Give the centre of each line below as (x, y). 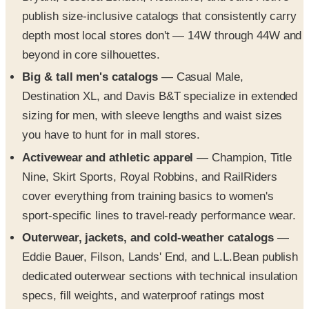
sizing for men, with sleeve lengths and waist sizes (152, 116)
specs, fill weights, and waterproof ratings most (143, 295)
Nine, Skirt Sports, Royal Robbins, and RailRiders (150, 177)
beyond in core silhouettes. (91, 55)
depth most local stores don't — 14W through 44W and (162, 36)
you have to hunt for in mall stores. (111, 135)
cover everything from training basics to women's (148, 196)
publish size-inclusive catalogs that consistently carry (160, 17)
